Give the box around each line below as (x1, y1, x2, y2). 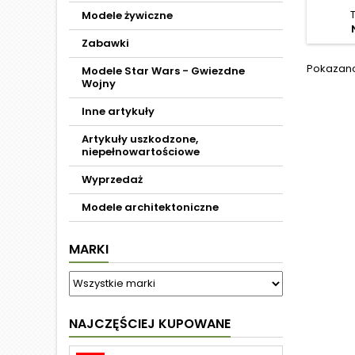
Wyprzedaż (82, 172, 143, 187)
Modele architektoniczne (82, 200, 219, 215)
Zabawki (82, 36, 129, 51)
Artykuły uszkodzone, (82, 132, 198, 147)
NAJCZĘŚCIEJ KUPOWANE (69, 315, 231, 333)
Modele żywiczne (82, 8, 173, 23)
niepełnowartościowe (82, 144, 200, 159)
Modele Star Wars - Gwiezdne (82, 63, 245, 78)
